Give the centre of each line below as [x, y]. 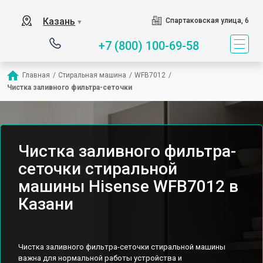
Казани [46, 204]
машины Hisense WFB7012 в [128, 186]
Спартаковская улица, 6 [207, 21]
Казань [59, 21]
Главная [36, 75]
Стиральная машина [92, 75]
